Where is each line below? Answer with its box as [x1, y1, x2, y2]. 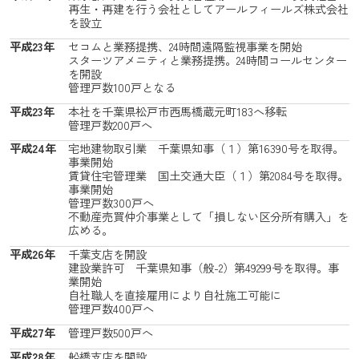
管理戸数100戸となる [67, 78, 175, 95]
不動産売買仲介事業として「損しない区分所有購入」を [67, 208, 349, 225]
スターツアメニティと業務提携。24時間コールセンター [67, 50, 347, 68]
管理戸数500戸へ [67, 324, 153, 341]
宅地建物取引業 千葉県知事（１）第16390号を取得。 [67, 139, 344, 157]
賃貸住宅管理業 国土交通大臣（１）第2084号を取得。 [67, 167, 349, 184]
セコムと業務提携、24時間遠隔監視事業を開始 [67, 37, 302, 54]
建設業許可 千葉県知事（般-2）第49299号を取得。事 [67, 259, 339, 276]
